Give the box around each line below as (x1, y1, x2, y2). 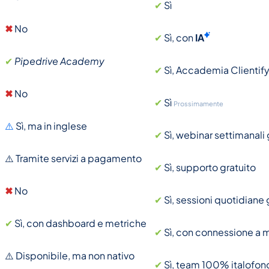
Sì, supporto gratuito (163, 161, 256, 174)
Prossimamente (173, 100, 223, 107)
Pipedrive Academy (14, 55, 105, 67)
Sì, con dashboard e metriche (14, 217, 147, 229)
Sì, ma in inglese (16, 119, 88, 132)
